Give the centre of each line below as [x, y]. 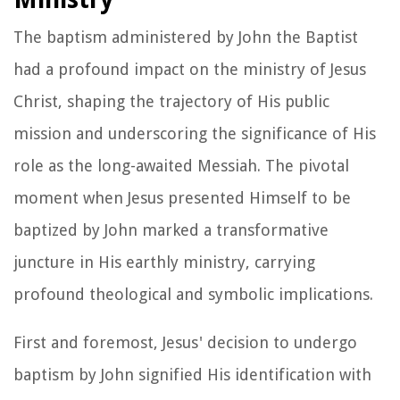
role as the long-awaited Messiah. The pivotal [181, 165]
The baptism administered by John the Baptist [186, 37]
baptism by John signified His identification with [192, 374]
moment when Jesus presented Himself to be [182, 197]
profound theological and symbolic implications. [193, 294]
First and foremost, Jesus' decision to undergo [185, 342]
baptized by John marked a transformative [171, 229]
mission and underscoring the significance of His [195, 133]
